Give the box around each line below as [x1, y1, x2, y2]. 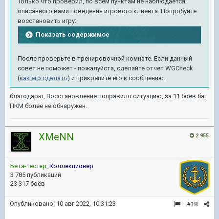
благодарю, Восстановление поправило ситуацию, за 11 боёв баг [10, 92, 207, 100]
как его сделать [20, 74, 67, 82]
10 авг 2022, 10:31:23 [56, 200, 116, 207]
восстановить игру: [18, 17, 76, 24]
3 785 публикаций [10, 171, 61, 178]
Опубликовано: [10, 200, 56, 207]
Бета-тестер [10, 162, 46, 170]
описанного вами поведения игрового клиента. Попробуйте [18, 7, 197, 15]
